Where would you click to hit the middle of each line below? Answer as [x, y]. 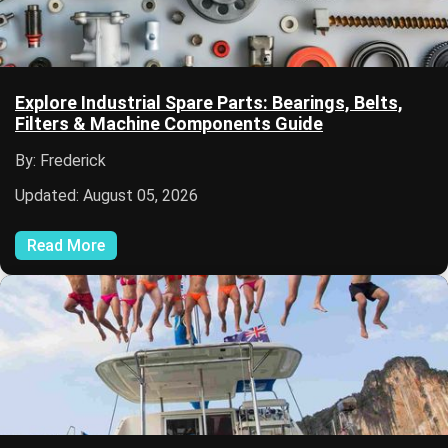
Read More [66, 245]
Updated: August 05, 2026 [106, 195]
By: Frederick [60, 160]
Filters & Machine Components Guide [169, 123]
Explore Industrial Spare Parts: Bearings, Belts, [209, 102]
